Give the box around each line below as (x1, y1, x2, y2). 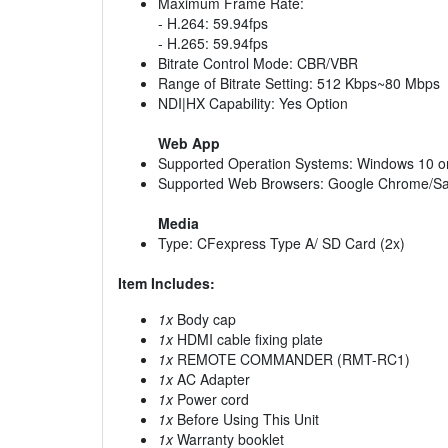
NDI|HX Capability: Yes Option (158, 93, 348, 114)
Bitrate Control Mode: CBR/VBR (158, 53, 358, 74)
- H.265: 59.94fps (158, 33, 268, 54)
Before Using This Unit (173, 409, 319, 430)
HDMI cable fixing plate (173, 329, 323, 350)
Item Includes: (118, 273, 215, 294)
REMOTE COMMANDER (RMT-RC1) (173, 349, 410, 370)
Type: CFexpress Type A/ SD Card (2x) (158, 233, 405, 254)
